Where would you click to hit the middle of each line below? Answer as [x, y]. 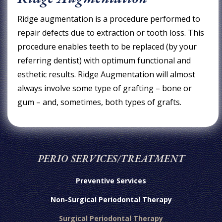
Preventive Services [111, 180]
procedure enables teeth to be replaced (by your [107, 46]
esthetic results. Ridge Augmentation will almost [107, 74]
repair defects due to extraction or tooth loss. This [111, 32]
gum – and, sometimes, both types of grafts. [100, 102]
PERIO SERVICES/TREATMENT [111, 158]
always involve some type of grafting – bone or [105, 88]
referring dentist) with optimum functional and [104, 60]
